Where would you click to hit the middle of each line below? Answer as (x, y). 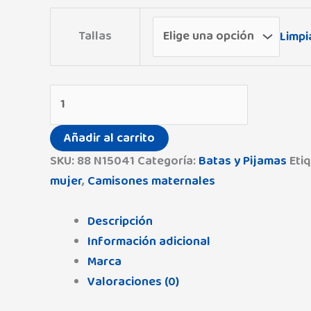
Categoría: (168, 161)
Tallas (95, 36)
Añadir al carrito (109, 138)
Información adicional (149, 241)
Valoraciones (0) (133, 281)
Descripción (120, 221)
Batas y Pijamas (243, 161)
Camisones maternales (151, 181)
